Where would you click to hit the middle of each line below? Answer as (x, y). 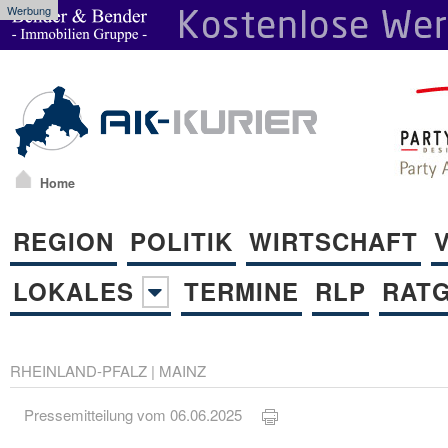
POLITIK (181, 240)
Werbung (29, 10)
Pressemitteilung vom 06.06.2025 (143, 415)
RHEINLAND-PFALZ (78, 370)
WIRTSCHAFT (333, 240)
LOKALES (77, 290)
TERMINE (241, 290)
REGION (63, 240)
